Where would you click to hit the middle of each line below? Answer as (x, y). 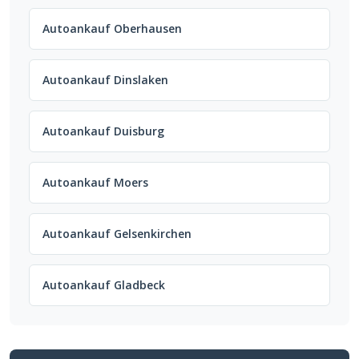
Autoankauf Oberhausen (112, 29)
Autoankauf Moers (95, 183)
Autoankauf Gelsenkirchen (117, 234)
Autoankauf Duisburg (103, 131)
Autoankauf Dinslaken (105, 80)
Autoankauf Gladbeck (104, 285)
